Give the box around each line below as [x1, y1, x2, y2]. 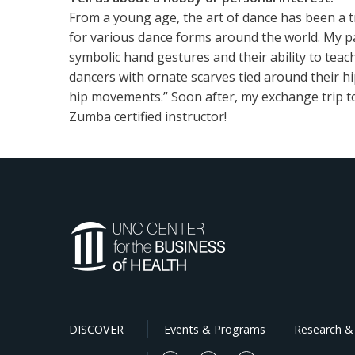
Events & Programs [164, 322, 265, 337]
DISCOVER [69, 322, 124, 337]
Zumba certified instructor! [69, 108, 227, 125]
